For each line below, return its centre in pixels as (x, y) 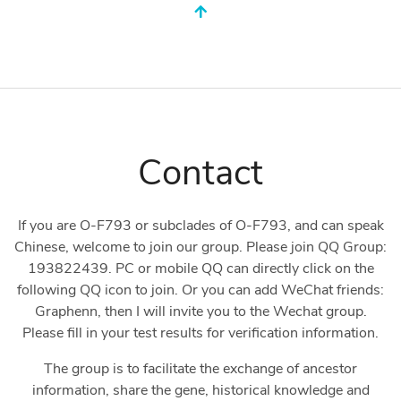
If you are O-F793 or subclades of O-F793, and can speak (200, 226)
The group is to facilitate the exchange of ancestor (200, 369)
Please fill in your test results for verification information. (200, 333)
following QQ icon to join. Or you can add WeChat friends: (200, 290)
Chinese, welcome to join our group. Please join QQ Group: (200, 247)
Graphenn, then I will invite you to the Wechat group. (200, 312)
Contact (200, 173)
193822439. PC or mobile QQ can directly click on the (200, 269)
